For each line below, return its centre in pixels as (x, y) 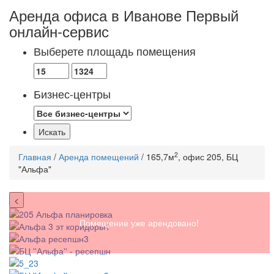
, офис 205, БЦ (208, 157)
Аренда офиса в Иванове (98, 15)
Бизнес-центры (72, 94)
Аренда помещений (99, 157)
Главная (35, 157)
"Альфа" (35, 169)
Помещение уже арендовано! (139, 223)
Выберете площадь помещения (115, 51)
